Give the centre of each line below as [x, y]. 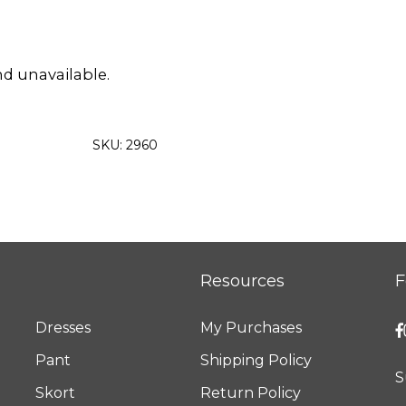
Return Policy [250, 393]
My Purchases [251, 328]
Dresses [63, 328]
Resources [242, 281]
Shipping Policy [256, 360]
